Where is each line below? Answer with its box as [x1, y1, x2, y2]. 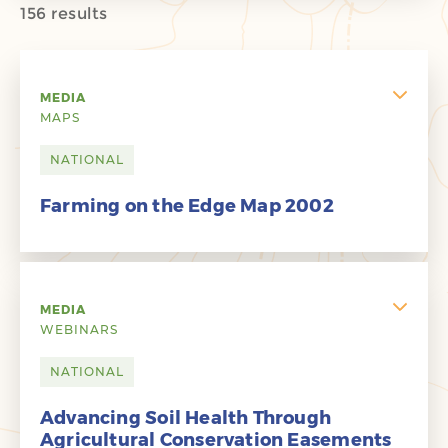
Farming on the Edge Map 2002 [40, 195, 334, 217]
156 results [20, 4, 108, 23]
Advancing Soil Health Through [40, 407, 332, 429]
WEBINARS [40, 322, 118, 337]
